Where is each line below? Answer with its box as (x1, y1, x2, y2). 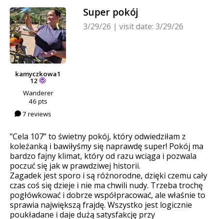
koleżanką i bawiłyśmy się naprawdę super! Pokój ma (10, 141, 203, 152)
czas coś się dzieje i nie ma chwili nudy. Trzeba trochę (10, 180, 203, 191)
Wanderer (22, 88, 53, 97)
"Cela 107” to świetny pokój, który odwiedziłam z (10, 131, 186, 142)
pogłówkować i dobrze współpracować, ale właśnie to (10, 190, 205, 201)
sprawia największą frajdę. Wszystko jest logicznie (10, 199, 192, 211)
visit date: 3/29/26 (117, 21, 183, 32)
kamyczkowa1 (15, 69, 61, 78)
